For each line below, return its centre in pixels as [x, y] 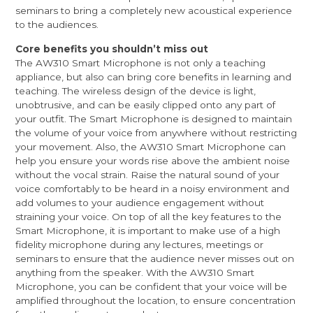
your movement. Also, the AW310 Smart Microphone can [151, 147]
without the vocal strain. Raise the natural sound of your [148, 175]
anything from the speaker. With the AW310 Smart [135, 273]
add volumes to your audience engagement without [140, 203]
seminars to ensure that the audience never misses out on [155, 259]
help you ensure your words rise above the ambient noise [153, 161]
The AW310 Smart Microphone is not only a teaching [141, 63]
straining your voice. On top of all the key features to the [149, 217]
